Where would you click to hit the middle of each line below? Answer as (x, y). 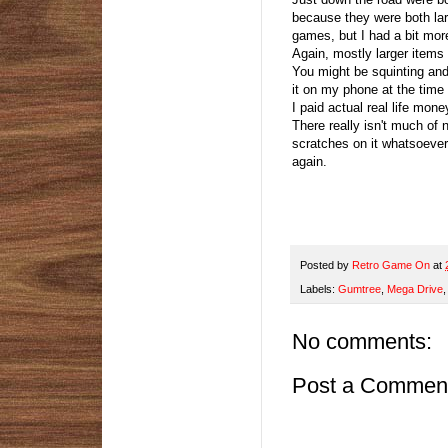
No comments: (362, 341)
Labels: (319, 288)
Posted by (326, 264)
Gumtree (359, 288)
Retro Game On (392, 264)
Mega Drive (415, 288)
